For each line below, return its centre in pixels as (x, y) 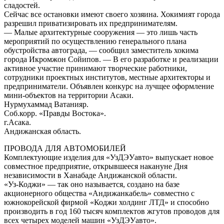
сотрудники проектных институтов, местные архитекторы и (107, 77)
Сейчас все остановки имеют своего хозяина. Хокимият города (112, 14)
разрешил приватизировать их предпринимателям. (91, 23)
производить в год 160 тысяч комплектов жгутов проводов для (112, 211)
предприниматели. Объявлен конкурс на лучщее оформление (109, 86)
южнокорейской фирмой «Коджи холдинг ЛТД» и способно (106, 202)
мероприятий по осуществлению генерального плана (95, 41)
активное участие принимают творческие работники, (95, 68)
